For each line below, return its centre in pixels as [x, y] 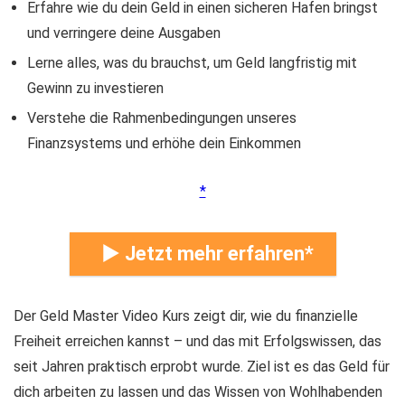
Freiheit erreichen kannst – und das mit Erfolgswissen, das [198, 341]
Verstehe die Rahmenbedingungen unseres [162, 118]
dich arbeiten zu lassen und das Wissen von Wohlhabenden [198, 392]
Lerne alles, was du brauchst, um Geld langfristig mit [192, 63]
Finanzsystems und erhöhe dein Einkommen [164, 143]
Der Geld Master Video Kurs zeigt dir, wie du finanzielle [186, 316]
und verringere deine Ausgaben [124, 33]
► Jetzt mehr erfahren [202, 254]
